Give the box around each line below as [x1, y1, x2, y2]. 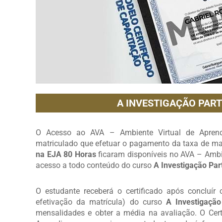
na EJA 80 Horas [36, 150, 96, 160]
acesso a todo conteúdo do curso [36, 161, 154, 170]
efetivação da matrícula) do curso [36, 197, 166, 207]
